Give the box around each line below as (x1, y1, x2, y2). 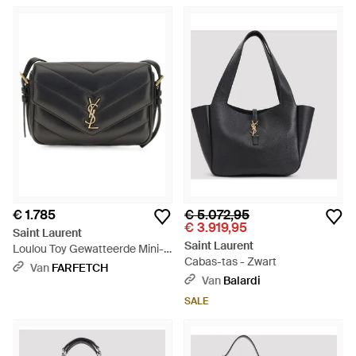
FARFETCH (52, 261, 108, 275)
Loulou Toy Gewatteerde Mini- (13, 242, 164, 256)
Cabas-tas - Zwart (184, 254, 277, 269)
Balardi (223, 273, 261, 288)
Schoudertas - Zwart (13, 257, 117, 272)
